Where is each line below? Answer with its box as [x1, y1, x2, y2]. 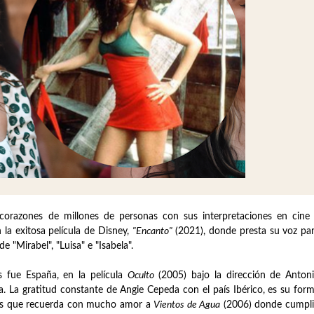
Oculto [127, 270, 154, 280]
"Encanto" [132, 226, 172, 236]
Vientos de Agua [153, 299, 221, 310]
